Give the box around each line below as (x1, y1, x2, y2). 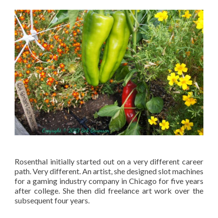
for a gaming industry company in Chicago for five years (15, 176, 203, 185)
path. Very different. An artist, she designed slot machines (15, 166, 203, 176)
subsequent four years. (15, 195, 90, 205)
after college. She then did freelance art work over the (15, 185, 203, 195)
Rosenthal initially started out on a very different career (15, 156, 203, 166)
